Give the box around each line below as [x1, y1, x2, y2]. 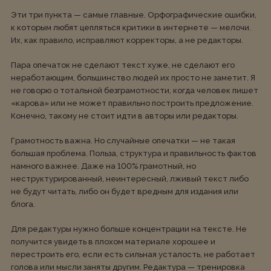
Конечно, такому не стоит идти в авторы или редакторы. [11, 111, 240, 120]
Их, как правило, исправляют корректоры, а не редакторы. [11, 36, 245, 45]
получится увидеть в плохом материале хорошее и [11, 237, 215, 246]
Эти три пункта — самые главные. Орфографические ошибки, [11, 10, 256, 19]
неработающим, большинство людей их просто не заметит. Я [11, 73, 255, 82]
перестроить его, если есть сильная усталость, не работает [11, 250, 255, 259]
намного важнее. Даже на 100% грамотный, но [11, 162, 196, 171]
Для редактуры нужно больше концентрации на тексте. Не [11, 224, 247, 233]
